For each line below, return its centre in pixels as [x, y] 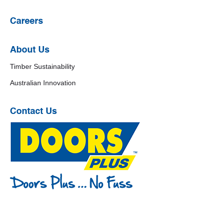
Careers [27, 22]
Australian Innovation [43, 83]
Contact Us [33, 112]
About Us [30, 50]
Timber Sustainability [42, 67]
